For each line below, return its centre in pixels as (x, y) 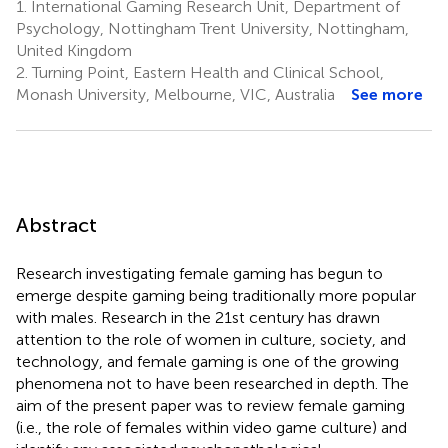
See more (387, 94)
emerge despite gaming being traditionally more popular (216, 295)
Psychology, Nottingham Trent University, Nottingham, (212, 28)
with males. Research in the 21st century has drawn (198, 317)
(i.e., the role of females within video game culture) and (211, 427)
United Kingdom (74, 50)
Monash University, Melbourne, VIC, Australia (175, 94)
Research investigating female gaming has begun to (199, 273)
